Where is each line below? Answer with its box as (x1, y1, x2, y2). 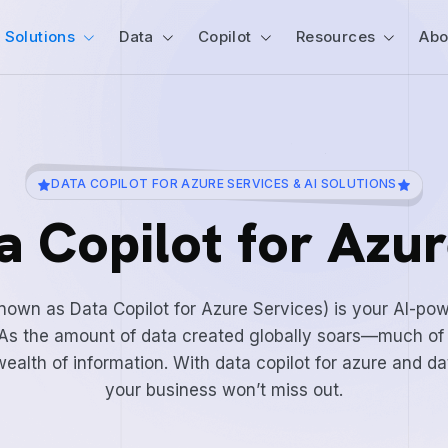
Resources (295, 27, 376, 46)
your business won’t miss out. (105, 380, 343, 400)
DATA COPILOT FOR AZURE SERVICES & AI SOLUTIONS (51, 176, 397, 191)
